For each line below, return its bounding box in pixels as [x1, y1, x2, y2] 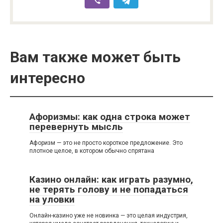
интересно [10, 69, 85, 87]
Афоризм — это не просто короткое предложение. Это [29, 139, 183, 147]
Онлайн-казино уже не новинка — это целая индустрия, [29, 212, 188, 220]
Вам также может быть [10, 48, 181, 66]
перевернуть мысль [29, 121, 123, 133]
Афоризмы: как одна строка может [29, 111, 190, 123]
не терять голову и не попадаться [29, 184, 188, 196]
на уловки [29, 194, 75, 206]
